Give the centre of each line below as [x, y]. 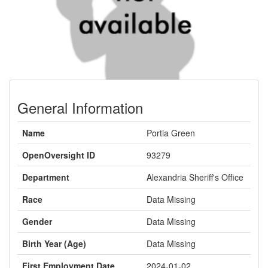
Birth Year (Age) [54, 243]
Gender [37, 221]
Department [46, 177]
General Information [80, 107]
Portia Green [171, 133]
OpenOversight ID [59, 155]
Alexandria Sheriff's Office [195, 177]
